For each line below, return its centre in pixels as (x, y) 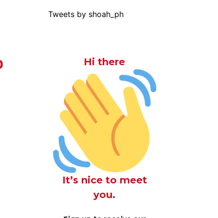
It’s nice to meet (104, 180)
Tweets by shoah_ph (86, 14)
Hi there (105, 62)
